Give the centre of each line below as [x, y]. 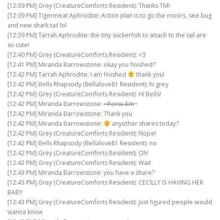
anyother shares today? [144, 124]
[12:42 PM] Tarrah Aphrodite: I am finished [68, 75]
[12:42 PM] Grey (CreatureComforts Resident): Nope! [82, 134]
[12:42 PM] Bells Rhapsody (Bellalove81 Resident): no [82, 143]
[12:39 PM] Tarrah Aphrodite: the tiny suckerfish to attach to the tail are [107, 35]
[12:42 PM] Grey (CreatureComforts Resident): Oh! [78, 153]
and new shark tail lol [37, 26]
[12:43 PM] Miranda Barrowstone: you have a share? [81, 173]
